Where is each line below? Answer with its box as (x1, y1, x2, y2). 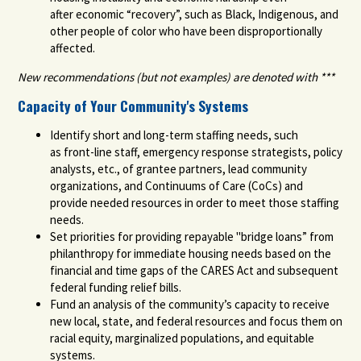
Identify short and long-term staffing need (50, 127, 263, 143)
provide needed (50, 194, 132, 210)
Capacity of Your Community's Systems (18, 94, 249, 116)
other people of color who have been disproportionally (50, 23, 323, 39)
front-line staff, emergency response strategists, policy (61, 143, 343, 160)
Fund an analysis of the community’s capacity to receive (50, 296, 330, 312)
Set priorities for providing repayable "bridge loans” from (50, 228, 334, 244)
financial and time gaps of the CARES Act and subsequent (50, 262, 339, 278)
